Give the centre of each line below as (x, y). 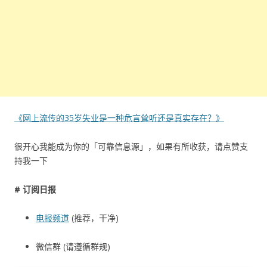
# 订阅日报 (35, 189)
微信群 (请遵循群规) (73, 246)
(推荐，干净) (94, 218)
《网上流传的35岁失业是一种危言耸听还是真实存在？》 (119, 117)
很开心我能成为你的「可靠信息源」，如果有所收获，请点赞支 (131, 146)
